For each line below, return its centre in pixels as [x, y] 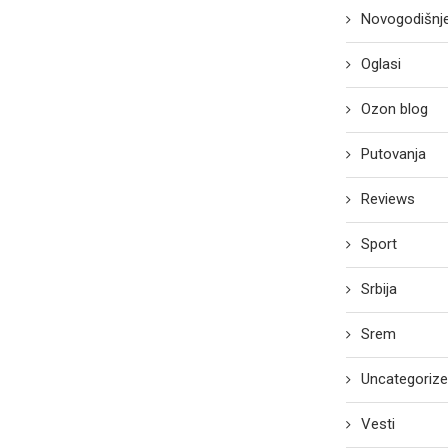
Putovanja [394, 154]
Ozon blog [395, 109]
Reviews [388, 199]
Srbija [379, 289]
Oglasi [381, 64]
